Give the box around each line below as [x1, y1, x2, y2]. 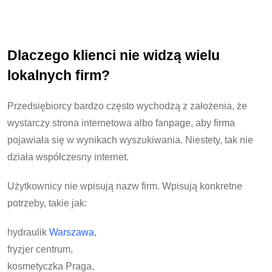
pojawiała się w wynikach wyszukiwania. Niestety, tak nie [7, 134, 253, 145]
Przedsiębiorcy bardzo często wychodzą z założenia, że [7, 100, 247, 111]
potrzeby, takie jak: [7, 197, 87, 208]
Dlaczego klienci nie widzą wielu [7, 47, 220, 63]
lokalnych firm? [7, 67, 110, 83]
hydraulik [7, 226, 49, 237]
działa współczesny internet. [7, 151, 129, 162]
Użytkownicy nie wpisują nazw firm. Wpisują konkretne [7, 180, 242, 191]
